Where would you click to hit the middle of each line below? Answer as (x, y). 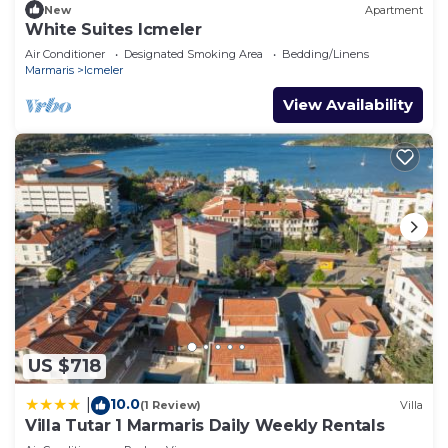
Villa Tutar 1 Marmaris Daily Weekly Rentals (205, 425)
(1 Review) (170, 405)
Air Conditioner (65, 54)
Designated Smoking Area (193, 54)
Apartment (394, 9)
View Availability (348, 105)
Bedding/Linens (325, 54)
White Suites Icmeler (113, 30)
